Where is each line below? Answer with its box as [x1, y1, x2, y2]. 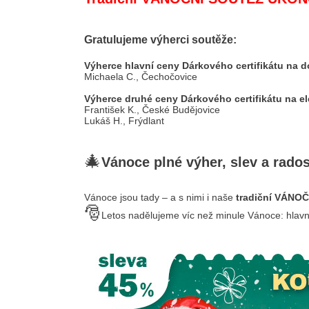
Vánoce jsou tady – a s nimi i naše [84, 192, 236, 203]
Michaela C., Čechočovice [84, 71, 197, 82]
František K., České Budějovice [84, 104, 220, 115]
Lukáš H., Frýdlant [84, 115, 164, 126]
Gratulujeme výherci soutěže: [84, 34, 237, 46]
